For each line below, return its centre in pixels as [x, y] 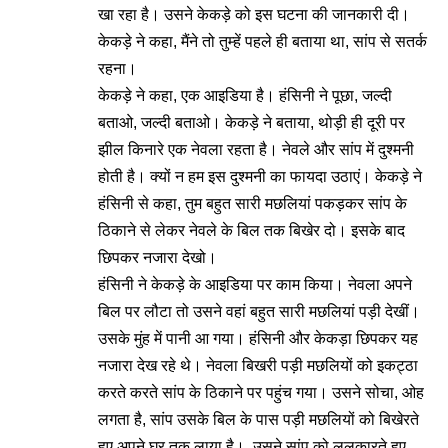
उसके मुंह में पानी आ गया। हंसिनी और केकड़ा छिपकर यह [258, 338]
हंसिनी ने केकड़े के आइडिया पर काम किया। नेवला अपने [255, 284]
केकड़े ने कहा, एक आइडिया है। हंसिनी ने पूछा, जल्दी [245, 95]
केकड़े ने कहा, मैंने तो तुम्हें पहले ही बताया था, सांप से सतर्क [262, 41]
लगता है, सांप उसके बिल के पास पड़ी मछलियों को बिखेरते [258, 419]
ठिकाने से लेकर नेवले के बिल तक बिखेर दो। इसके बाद [251, 230]
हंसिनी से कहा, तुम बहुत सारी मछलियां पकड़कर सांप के [252, 203]
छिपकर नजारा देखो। [157, 257]
